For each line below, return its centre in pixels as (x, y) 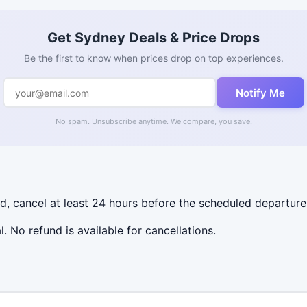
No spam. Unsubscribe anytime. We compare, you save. (153, 122)
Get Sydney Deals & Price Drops (153, 38)
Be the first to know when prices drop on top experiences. (153, 58)
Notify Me (260, 93)
